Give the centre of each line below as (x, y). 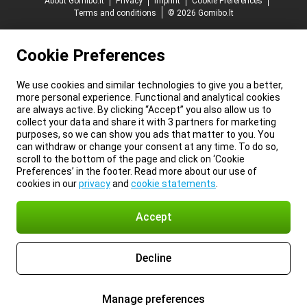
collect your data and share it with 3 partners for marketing (146, 122)
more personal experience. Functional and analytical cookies (148, 97)
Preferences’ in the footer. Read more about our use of (137, 171)
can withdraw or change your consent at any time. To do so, (147, 147)
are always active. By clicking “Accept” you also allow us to (144, 110)
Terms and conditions (115, 13)
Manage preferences (153, 299)
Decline (153, 258)
